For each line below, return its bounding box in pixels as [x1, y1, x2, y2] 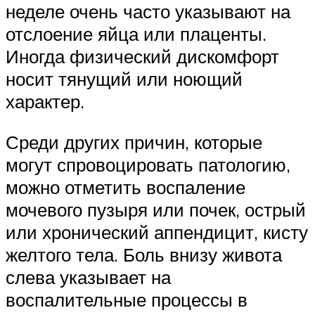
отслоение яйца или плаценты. [6, 22, 266, 46]
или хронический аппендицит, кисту [6, 220, 308, 243]
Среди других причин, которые [6, 130, 262, 153]
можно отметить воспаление [6, 175, 245, 198]
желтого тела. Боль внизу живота [6, 243, 282, 266]
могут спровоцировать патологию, [6, 153, 290, 176]
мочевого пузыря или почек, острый [6, 198, 306, 221]
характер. [6, 90, 84, 113]
